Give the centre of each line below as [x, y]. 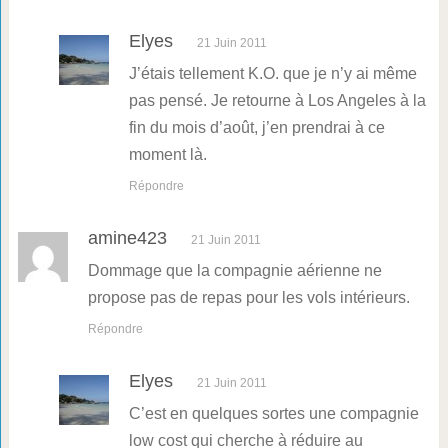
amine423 [127, 238]
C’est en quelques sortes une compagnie [273, 414]
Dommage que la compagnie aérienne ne [234, 271]
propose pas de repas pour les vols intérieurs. [248, 298]
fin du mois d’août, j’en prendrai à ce [256, 128]
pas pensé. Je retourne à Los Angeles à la [277, 101]
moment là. [167, 155]
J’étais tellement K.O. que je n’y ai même [272, 74]
